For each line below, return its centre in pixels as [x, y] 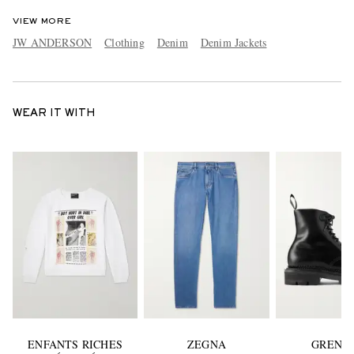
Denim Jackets [233, 43]
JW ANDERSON [53, 43]
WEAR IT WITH [54, 114]
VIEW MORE [42, 22]
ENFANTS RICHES [75, 344]
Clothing [124, 43]
